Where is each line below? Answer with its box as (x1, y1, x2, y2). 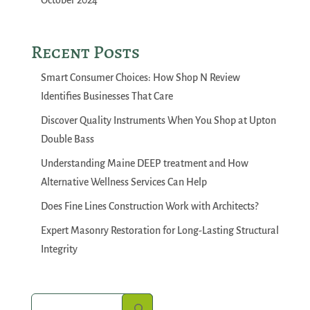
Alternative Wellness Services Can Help (40, 176, 207, 188)
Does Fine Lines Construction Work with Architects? (40, 201, 258, 212)
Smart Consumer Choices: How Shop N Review (40, 72, 240, 84)
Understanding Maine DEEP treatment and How (40, 158, 248, 170)
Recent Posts (30, 40, 140, 65)
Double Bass (40, 134, 94, 145)
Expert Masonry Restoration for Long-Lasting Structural (40, 225, 279, 237)
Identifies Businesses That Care (40, 91, 173, 102)
